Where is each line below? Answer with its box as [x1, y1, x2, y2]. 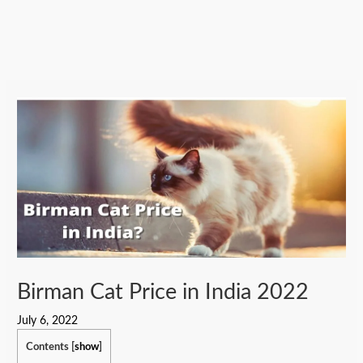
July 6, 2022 [17, 315, 79, 327]
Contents [26, 342, 70, 353]
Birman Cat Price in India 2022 [17, 281, 310, 304]
